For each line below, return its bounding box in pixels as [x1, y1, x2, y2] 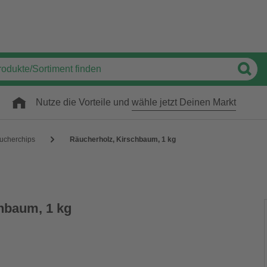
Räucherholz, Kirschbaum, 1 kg [70, 135, 176, 144]
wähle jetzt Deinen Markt [132, 97, 236, 107]
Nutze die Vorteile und [36, 97, 132, 107]
